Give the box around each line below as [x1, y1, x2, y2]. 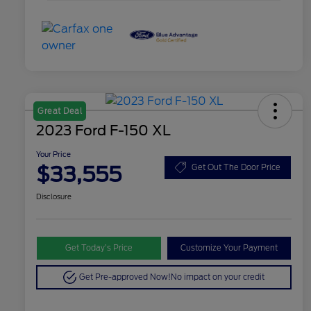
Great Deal [37, 106, 82, 117]
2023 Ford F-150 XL [36, 122, 171, 140]
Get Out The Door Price [192, 162, 280, 172]
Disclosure [36, 192, 72, 201]
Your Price [36, 150, 71, 159]
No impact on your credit [171, 272, 265, 283]
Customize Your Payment [180, 243, 278, 253]
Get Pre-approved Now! [79, 272, 171, 283]
